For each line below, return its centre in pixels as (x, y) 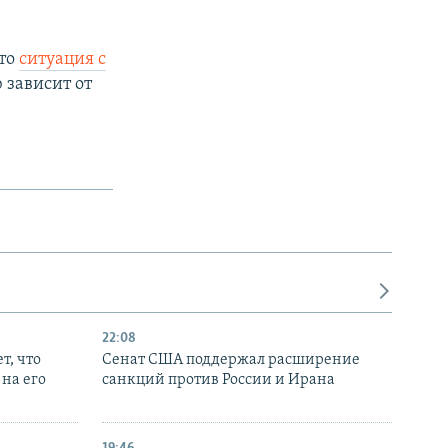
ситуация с (63, 59)
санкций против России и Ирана (218, 380)
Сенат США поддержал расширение (231, 360)
